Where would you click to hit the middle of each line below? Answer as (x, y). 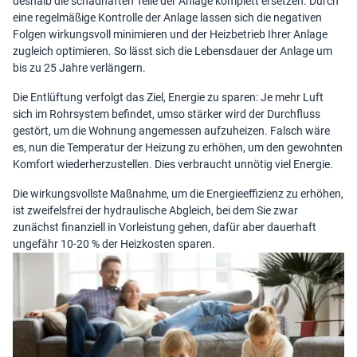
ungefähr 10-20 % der (67, 244)
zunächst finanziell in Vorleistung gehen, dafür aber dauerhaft (165, 228)
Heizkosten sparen (166, 244)
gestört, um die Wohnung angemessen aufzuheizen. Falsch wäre (171, 131)
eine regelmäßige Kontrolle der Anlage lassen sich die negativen (167, 18)
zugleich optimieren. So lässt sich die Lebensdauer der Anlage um (173, 51)
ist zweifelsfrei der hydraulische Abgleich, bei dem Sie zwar (155, 211)
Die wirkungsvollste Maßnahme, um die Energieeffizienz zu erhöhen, (178, 194)
